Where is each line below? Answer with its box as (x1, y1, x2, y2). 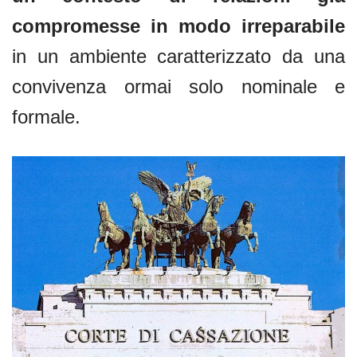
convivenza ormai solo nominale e (12, 75, 345, 97)
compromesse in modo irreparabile (12, 14, 345, 37)
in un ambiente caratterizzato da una (12, 45, 345, 67)
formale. (12, 105, 80, 127)
